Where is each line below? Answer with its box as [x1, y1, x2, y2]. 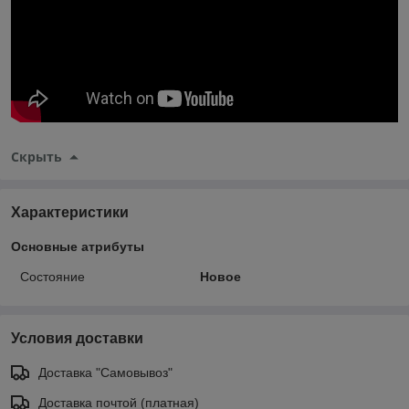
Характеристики [11, 204, 129, 220]
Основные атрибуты [11, 238, 144, 254]
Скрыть [11, 147, 62, 165]
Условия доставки [11, 330, 143, 346]
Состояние [20, 268, 85, 284]
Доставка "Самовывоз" [38, 364, 173, 380]
